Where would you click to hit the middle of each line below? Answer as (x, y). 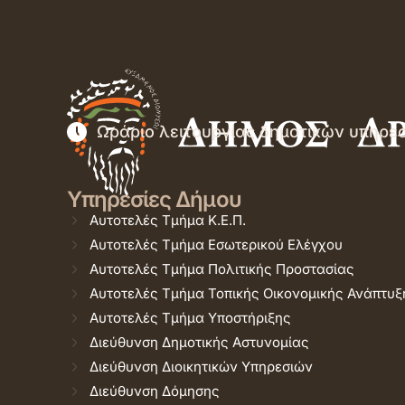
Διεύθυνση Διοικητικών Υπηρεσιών (201, 367)
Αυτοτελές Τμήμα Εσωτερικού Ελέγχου (216, 245)
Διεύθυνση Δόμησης (155, 391)
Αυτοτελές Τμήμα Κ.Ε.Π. (168, 220)
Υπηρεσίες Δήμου (154, 199)
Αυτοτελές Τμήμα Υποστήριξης (190, 318)
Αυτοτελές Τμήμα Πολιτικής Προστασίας (222, 269)
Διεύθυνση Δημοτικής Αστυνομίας (199, 342)
